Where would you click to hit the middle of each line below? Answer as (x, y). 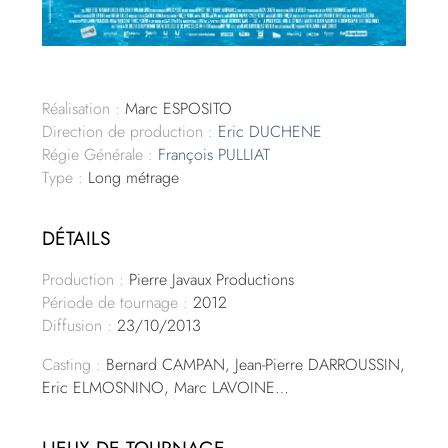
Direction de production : (128, 131)
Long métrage (131, 177)
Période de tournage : (115, 302)
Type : (63, 177)
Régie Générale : (98, 154)
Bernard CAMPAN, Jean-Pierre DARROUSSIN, (253, 364)
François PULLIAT (214, 154)
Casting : (72, 364)
